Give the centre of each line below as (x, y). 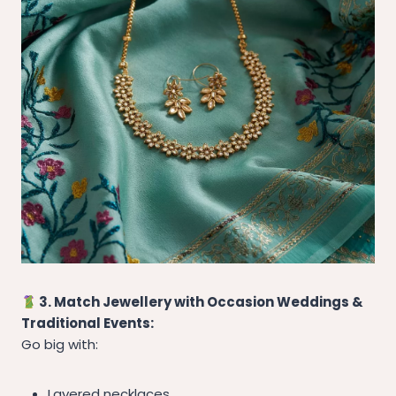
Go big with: (60, 345)
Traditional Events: (88, 324)
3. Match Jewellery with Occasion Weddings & (200, 302)
